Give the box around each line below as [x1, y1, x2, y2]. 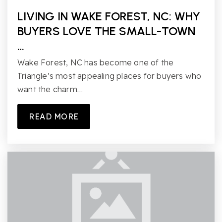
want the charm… [17, 84, 83, 94]
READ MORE [29, 111, 79, 121]
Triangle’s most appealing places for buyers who [17, 70, 202, 81]
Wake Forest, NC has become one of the [17, 57, 174, 67]
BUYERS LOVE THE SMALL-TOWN [17, 23, 195, 38]
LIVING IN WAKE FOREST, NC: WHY [17, 8, 200, 23]
